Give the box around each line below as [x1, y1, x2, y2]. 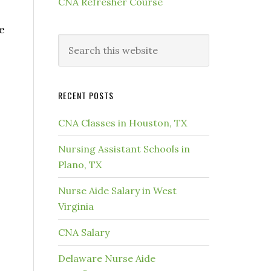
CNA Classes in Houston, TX [58, 117, 187, 129]
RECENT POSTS [58, 89, 114, 102]
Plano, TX [58, 158, 102, 171]
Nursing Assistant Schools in [58, 143, 190, 155]
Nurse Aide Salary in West [58, 184, 177, 197]
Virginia [58, 200, 94, 212]
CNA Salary [58, 226, 109, 238]
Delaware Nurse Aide [58, 252, 155, 264]
